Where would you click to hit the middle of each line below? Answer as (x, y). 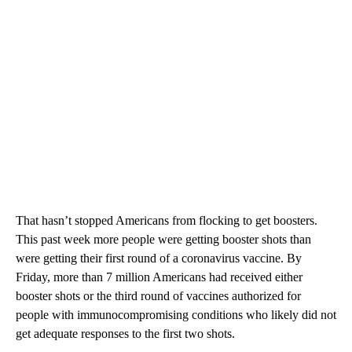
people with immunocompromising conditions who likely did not (176, 315)
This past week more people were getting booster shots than (163, 240)
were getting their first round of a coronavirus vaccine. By (159, 258)
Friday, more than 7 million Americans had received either (159, 277)
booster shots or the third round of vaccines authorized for (158, 296)
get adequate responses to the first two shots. (125, 334)
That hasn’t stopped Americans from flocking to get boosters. (167, 221)
